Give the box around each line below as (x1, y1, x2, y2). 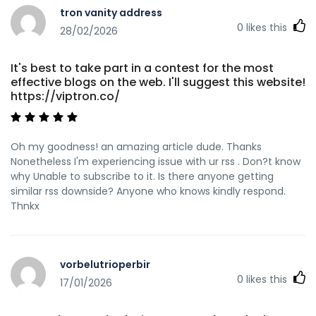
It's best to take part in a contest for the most (11, 59, 274, 76)
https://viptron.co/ (11, 87, 120, 104)
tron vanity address (60, 6, 162, 20)
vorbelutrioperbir (60, 257, 150, 272)
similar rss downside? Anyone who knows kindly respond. (11, 183, 286, 198)
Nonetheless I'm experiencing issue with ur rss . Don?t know (11, 154, 300, 169)
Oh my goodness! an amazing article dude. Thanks (11, 139, 262, 154)
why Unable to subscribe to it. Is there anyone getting (11, 169, 274, 183)
